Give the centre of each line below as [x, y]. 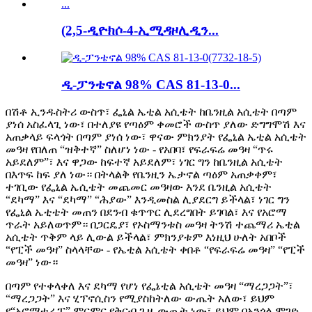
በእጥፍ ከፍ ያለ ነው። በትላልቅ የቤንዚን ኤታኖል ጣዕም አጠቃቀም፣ [141, 174]
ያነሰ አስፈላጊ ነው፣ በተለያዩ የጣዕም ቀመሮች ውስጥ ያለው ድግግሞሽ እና [156, 124]
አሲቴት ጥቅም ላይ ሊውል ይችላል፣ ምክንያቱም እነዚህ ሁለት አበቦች [146, 237]
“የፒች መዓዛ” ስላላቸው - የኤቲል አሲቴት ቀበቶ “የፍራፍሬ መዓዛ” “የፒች [155, 249]
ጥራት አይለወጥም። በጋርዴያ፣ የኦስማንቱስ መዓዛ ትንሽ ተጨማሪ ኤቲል [153, 224]
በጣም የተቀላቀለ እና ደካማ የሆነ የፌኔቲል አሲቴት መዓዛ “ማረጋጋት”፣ [149, 286]
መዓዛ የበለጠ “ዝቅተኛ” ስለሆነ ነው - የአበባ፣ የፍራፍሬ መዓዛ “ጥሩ [139, 149]
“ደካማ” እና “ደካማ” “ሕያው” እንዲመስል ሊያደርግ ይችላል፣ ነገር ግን [148, 199]
